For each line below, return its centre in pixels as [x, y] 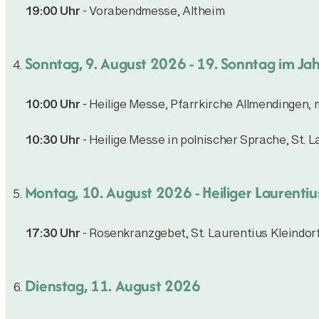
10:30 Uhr [52, 143]
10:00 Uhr [52, 108]
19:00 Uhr [52, 14]
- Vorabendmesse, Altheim [152, 14]
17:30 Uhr [52, 236]
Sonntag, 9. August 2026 [105, 63]
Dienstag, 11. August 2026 [113, 285]
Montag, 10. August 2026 [108, 192]
